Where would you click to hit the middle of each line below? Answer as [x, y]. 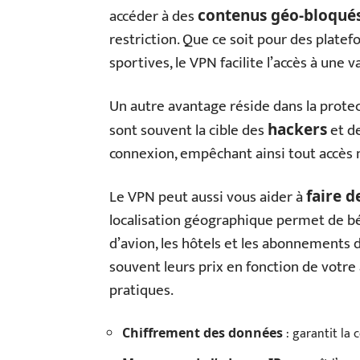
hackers [297, 129]
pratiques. [141, 290]
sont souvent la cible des [188, 131]
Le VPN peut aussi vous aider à [208, 197]
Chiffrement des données [202, 333]
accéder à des [153, 16]
